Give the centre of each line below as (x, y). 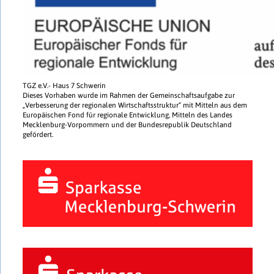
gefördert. (38, 135)
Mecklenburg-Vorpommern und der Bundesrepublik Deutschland (127, 125)
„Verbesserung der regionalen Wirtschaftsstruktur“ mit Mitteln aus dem (135, 106)
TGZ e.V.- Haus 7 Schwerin (64, 86)
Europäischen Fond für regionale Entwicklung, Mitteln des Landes (127, 115)
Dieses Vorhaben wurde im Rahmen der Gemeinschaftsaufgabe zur (128, 96)
